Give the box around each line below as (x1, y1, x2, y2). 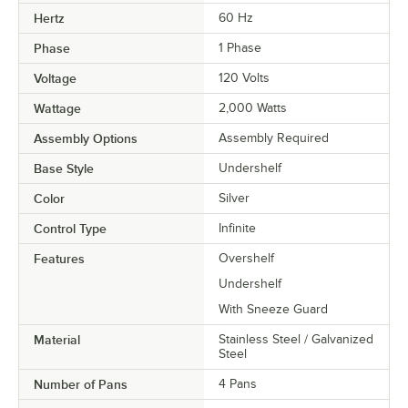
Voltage (34, 70, 76, 86)
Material (34, 331, 80, 347)
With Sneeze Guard (219, 301, 328, 316)
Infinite (219, 220, 256, 235)
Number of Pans (34, 376, 127, 392)
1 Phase (219, 40, 261, 55)
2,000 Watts (219, 100, 287, 115)
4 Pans (219, 376, 257, 391)
